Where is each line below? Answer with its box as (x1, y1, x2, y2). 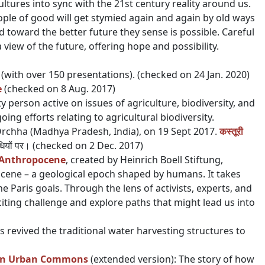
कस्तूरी (219, 125, 243, 138)
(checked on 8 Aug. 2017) (4, 82, 115, 95)
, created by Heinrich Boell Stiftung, (66, 153, 223, 166)
